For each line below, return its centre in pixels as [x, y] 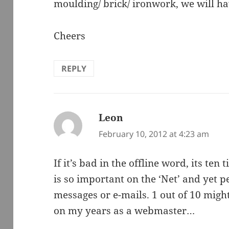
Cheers [70, 36]
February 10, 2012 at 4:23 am [154, 134]
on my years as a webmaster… [124, 210]
